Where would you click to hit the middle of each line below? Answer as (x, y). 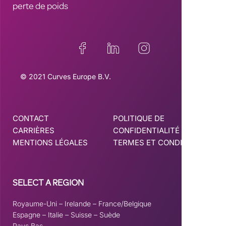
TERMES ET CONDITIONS (159, 143)
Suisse (81, 215)
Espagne (26, 215)
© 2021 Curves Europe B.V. (66, 76)
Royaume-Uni (35, 204)
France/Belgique (125, 204)
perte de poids (40, 7)
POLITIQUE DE (139, 118)
